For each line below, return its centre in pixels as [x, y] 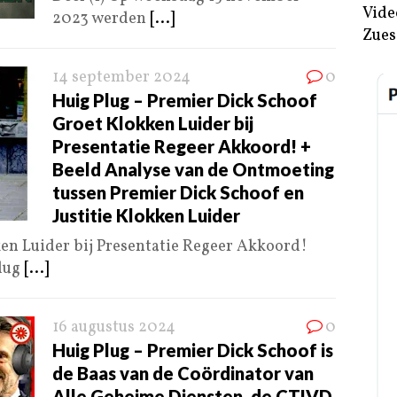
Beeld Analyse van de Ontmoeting [193, 170]
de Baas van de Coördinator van [183, 374]
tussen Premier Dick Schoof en [178, 193]
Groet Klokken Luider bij [153, 124]
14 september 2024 [121, 78]
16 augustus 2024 [114, 328]
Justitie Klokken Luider [146, 216]
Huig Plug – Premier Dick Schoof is [193, 350]
